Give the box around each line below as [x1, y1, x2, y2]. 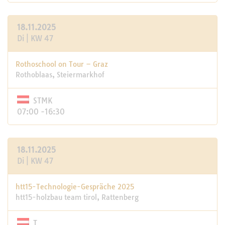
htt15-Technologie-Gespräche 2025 [16, 182, 134, 191]
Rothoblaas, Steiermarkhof [16, 70, 104, 79]
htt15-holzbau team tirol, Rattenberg [16, 193, 139, 202]
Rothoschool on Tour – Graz [16, 60, 108, 69]
